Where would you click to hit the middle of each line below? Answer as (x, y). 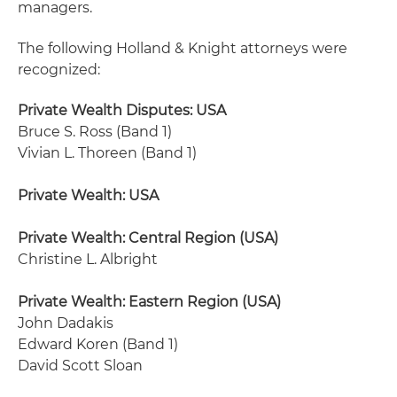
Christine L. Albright (88, 259)
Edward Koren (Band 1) (98, 344)
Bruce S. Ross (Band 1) (95, 132)
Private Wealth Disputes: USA (122, 110)
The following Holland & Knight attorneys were (183, 48)
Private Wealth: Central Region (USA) (148, 238)
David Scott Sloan (80, 366)
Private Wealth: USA (88, 195)
